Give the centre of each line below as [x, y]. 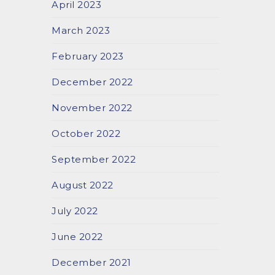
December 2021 [91, 262]
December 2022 [92, 82]
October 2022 [86, 134]
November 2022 [92, 108]
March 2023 [81, 30]
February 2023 [88, 56]
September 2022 [94, 159]
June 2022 [77, 237]
